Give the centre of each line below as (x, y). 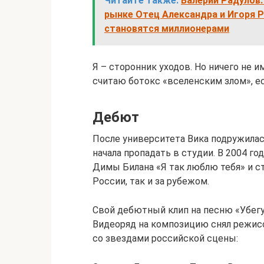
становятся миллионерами (167, 29)
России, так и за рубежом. (151, 181)
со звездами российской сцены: (165, 238)
